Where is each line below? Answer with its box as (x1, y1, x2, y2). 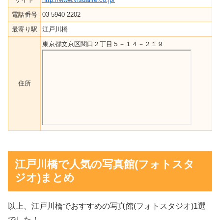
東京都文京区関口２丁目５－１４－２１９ (42, 40, 164, 48)
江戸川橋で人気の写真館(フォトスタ (14, 158, 194, 170)
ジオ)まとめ (14, 171, 75, 184)
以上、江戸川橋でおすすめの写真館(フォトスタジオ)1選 (8, 201, 206, 210)
